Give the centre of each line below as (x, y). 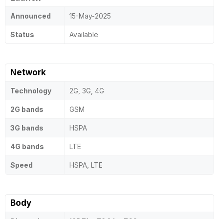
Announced (31, 16)
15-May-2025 (90, 16)
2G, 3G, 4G (87, 91)
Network (28, 72)
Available (84, 34)
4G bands (27, 146)
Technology (31, 91)
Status (22, 34)
